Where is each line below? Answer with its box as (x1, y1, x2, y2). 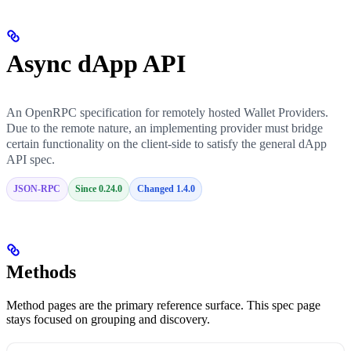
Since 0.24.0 (74, 183, 122, 194)
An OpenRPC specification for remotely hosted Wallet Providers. (6, 104, 328, 120)
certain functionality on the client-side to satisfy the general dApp (6, 136, 327, 151)
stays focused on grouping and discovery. (6, 312, 210, 326)
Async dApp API (6, 49, 186, 78)
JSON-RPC (13, 183, 61, 194)
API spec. (6, 151, 55, 167)
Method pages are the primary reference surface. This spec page (6, 298, 320, 312)
